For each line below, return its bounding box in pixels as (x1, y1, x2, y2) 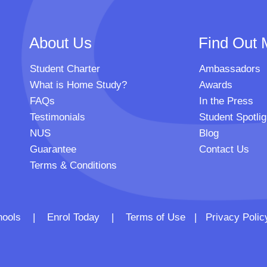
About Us (29, 35, 92, 52)
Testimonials (29, 111, 85, 123)
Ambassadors (199, 63, 261, 75)
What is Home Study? (29, 79, 127, 91)
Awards (199, 79, 233, 91)
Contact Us (199, 144, 250, 156)
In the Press (199, 95, 254, 107)
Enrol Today (47, 212, 100, 223)
